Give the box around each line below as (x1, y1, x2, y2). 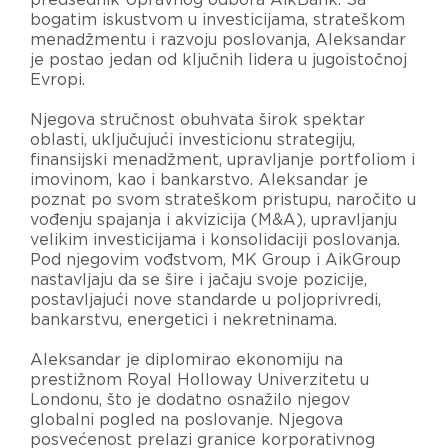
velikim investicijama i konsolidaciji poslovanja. (30, 231, 400, 248)
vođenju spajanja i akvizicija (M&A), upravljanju (30, 211, 397, 228)
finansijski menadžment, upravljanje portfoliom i (30, 151, 415, 168)
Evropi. (30, 71, 85, 88)
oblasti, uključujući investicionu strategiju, (30, 131, 355, 148)
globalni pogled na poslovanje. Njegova (30, 411, 343, 428)
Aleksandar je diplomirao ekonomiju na (30, 351, 343, 368)
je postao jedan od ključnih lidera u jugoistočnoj (30, 51, 407, 68)
